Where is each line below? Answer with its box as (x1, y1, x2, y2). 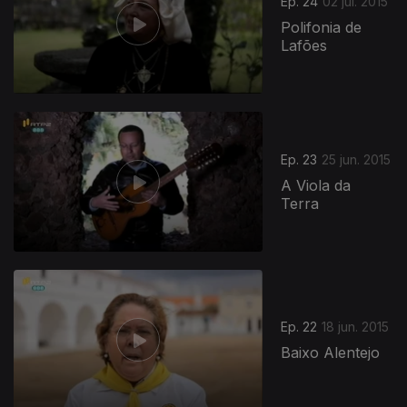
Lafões (281, 36, 328, 55)
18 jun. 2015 (322, 319, 390, 335)
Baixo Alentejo (281, 343, 381, 362)
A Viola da (281, 176, 352, 195)
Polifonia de (281, 18, 362, 37)
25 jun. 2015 (322, 152, 392, 168)
